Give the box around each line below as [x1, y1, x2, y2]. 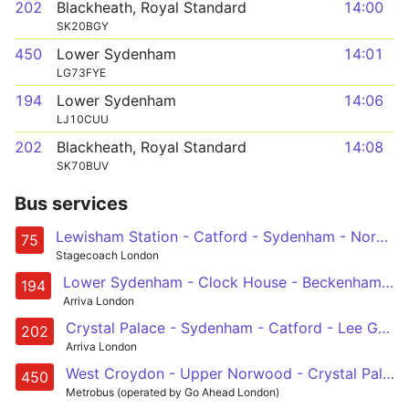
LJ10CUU [57, 112, 109, 126]
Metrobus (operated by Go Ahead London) [66, 384, 279, 399]
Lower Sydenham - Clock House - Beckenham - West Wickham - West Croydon [382, 272, 393, 291]
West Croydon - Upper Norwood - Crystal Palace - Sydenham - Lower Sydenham [383, 363, 394, 383]
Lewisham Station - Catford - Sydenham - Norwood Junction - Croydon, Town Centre [376, 227, 388, 246]
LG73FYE [57, 66, 106, 79]
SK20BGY [57, 19, 109, 33]
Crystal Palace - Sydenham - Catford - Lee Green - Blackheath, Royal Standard [378, 318, 390, 337]
